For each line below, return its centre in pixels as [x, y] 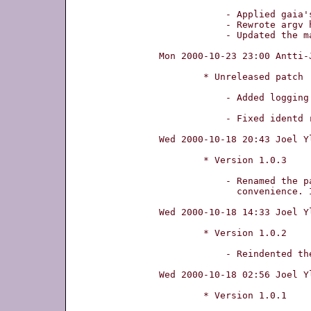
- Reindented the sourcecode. [181, 253]
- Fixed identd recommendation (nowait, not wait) [181, 118]
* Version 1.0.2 [181, 233]
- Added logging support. [181, 97]
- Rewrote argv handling [181, 24]
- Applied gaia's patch [181, 14]
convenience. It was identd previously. [181, 191]
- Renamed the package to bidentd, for [181, 180]
